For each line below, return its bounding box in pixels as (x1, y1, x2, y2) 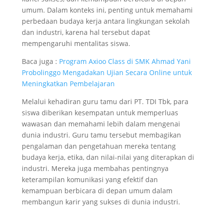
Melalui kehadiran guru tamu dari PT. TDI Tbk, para (21, 97, 188, 107)
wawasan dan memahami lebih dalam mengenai (21, 119, 180, 129)
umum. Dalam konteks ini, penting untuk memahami (21, 5, 193, 15)
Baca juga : (21, 57, 59, 66)
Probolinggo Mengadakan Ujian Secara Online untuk (21, 68, 192, 77)
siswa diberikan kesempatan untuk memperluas (21, 108, 178, 118)
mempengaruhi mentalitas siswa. (21, 39, 130, 48)
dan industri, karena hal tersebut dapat (21, 28, 150, 37)
